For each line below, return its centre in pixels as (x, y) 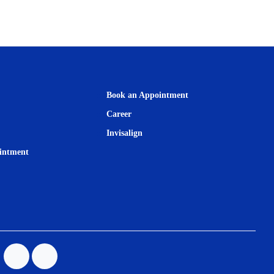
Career (119, 114)
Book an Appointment (147, 95)
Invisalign (124, 133)
